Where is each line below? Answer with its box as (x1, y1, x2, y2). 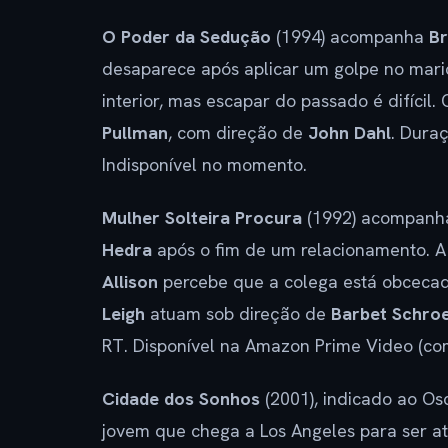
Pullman (102, 120, 168, 144)
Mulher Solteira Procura (102, 205, 302, 229)
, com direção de (168, 120, 308, 144)
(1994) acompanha (271, 24, 429, 48)
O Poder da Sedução (102, 24, 271, 48)
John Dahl (308, 120, 391, 144)
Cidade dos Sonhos (102, 386, 260, 410)
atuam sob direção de (145, 301, 331, 325)
